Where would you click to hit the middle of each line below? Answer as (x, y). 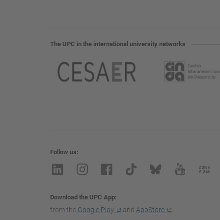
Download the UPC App (82, 197)
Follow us (63, 152)
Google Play (96, 210)
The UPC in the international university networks (118, 44)
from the (64, 210)
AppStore (150, 210)
